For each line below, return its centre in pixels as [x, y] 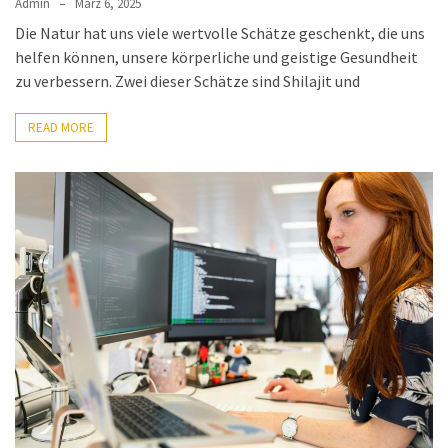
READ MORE [61, 128]
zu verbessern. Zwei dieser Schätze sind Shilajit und [187, 81]
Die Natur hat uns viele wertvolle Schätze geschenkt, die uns [220, 33]
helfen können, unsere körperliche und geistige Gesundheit [216, 57]
